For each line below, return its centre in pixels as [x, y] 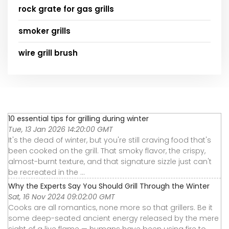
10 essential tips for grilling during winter [78, 119]
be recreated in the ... [47, 172]
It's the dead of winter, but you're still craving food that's [110, 140]
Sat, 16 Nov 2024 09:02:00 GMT [62, 197]
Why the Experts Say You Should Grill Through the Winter [109, 186]
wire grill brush [48, 53]
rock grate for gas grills [66, 9]
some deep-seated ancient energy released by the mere [113, 218]
